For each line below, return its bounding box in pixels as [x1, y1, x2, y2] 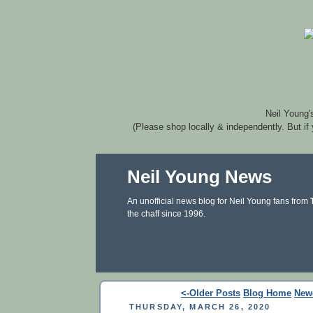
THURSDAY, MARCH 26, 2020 [129, 302, 271, 311]
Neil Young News [127, 166, 272, 187]
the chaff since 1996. [127, 209, 205, 219]
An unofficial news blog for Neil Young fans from [127, 196, 310, 206]
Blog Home [243, 288, 291, 298]
